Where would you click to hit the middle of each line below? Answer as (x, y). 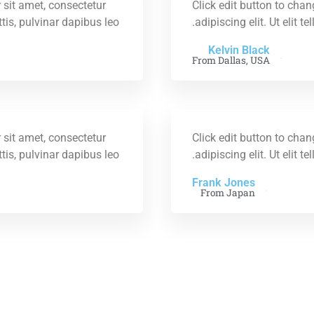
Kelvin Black (239, 50)
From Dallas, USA (231, 60)
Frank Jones (224, 182)
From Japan (228, 192)
